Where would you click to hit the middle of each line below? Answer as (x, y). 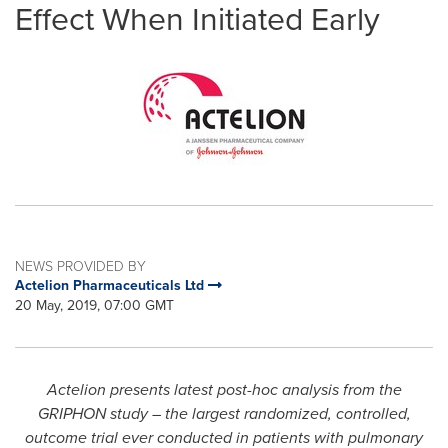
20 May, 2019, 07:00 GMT (94, 305)
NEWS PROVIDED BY (80, 265)
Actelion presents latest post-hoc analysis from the (224, 389)
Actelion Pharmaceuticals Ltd (111, 285)
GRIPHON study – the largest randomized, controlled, (224, 413)
